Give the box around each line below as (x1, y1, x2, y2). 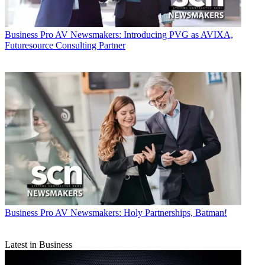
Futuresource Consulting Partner (5, 40, 125, 51)
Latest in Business (5, 240, 72, 250)
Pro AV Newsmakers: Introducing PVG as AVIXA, (40, 30, 233, 40)
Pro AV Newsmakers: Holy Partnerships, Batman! (40, 208, 227, 218)
